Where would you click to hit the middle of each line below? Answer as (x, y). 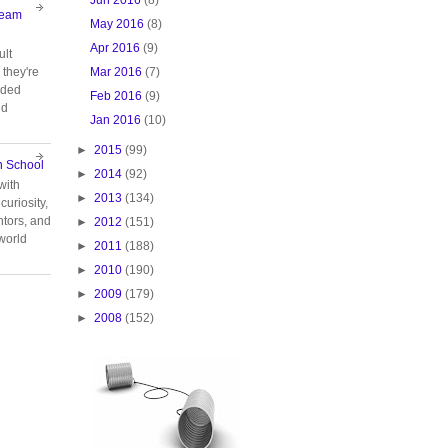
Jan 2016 (116, 119)
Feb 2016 (116, 95)
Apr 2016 (115, 47)
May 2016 (117, 23)
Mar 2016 (116, 71)
